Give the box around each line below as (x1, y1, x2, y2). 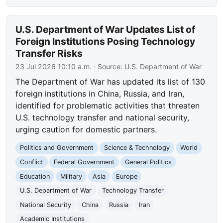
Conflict (20, 158, 44, 166)
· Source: (92, 62, 125, 71)
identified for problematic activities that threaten (15, 101, 200, 111)
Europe (115, 172, 137, 180)
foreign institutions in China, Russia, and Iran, (15, 89, 185, 99)
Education (20, 172, 50, 180)
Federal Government (53, 158, 114, 166)
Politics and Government (20, 144, 94, 152)
